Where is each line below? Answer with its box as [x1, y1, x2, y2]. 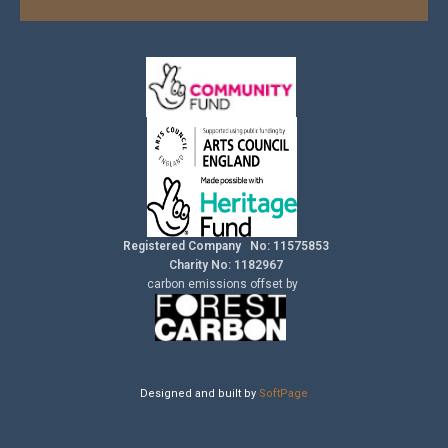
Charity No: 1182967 [165, 257, 283, 272]
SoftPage [259, 386, 308, 400]
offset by [249, 276, 298, 291]
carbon [146, 276, 188, 291]
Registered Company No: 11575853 [119, 238, 329, 253]
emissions [187, 276, 250, 291]
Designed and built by [140, 386, 259, 400]
